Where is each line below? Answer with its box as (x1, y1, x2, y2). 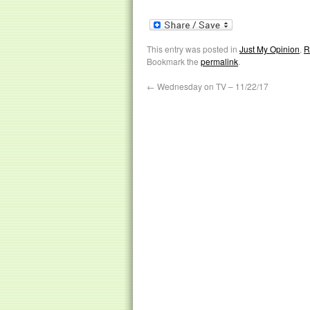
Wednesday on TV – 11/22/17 (155, 80, 268, 92)
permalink (201, 55, 238, 67)
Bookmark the (147, 55, 201, 67)
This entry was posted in (147, 42, 239, 55)
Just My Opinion (239, 42, 300, 55)
